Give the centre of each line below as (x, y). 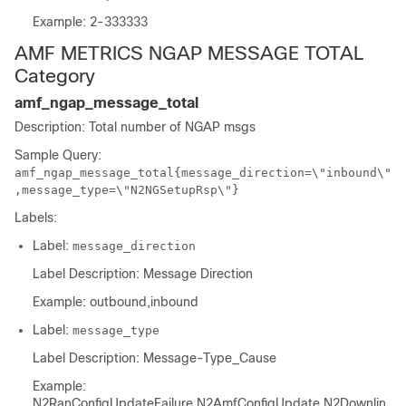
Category (55, 76)
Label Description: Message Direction (143, 274)
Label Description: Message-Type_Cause (155, 358)
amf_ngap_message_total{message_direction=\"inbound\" (203, 173)
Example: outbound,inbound (116, 302)
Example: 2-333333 (90, 22)
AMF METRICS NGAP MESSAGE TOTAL (189, 53)
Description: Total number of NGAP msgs (135, 127)
